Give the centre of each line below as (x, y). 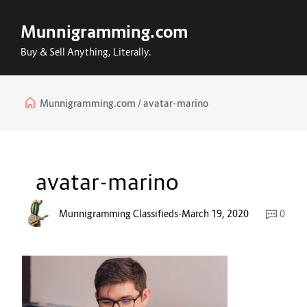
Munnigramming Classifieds (119, 213)
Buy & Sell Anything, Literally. (86, 52)
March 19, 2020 (215, 213)
